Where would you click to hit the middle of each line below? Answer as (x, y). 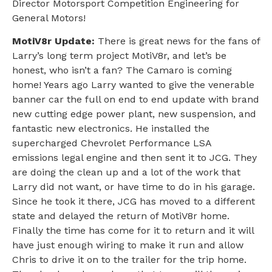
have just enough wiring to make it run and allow (128, 245)
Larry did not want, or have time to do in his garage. (134, 187)
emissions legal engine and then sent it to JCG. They (134, 158)
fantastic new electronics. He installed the (111, 129)
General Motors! (49, 18)
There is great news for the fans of (179, 41)
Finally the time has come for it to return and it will (133, 231)
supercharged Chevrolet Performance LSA (112, 143)
